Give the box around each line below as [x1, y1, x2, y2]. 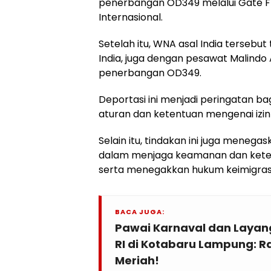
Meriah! [115, 253, 159, 268]
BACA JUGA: [115, 207, 165, 217]
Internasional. [99, 10, 163, 24]
